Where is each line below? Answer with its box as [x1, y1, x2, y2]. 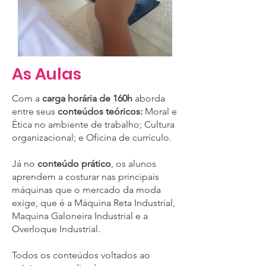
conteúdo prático [37, 158, 111, 169]
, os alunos [111, 158, 156, 169]
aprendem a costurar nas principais [12, 171, 159, 182]
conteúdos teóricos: [58, 106, 142, 117]
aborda [132, 93, 165, 104]
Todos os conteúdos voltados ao [12, 249, 150, 261]
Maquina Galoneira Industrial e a [12, 210, 148, 221]
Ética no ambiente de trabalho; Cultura [12, 119, 175, 130]
